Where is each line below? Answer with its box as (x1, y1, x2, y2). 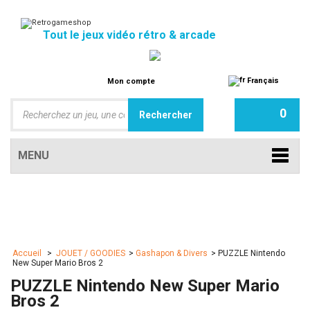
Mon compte (107, 77, 155, 86)
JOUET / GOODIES (56, 248, 125, 258)
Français (245, 75, 279, 85)
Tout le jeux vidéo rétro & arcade (43, 28, 216, 42)
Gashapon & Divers (136, 248, 208, 258)
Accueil (12, 248, 44, 258)
